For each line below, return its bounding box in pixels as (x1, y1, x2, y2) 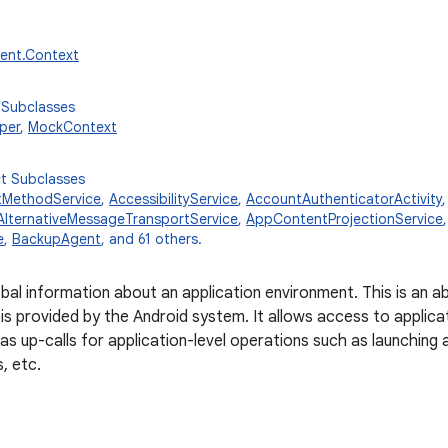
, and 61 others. (101, 230, 202, 248)
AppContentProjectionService (246, 210, 443, 228)
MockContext (28, 118, 117, 136)
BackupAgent (12, 230, 101, 248)
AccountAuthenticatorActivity (246, 190, 442, 208)
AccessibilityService (109, 190, 238, 208)
